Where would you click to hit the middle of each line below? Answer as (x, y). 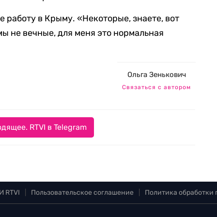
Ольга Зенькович (156, 75)
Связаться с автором (156, 87)
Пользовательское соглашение (82, 193)
